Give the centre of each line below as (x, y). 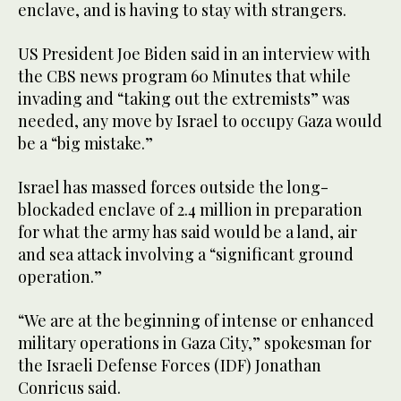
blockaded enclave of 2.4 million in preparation (190, 210)
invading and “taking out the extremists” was (184, 99)
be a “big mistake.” (85, 144)
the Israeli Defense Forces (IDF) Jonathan (170, 366)
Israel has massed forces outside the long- (173, 188)
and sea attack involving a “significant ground (186, 255)
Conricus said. (69, 388)
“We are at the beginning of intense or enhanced (196, 321)
